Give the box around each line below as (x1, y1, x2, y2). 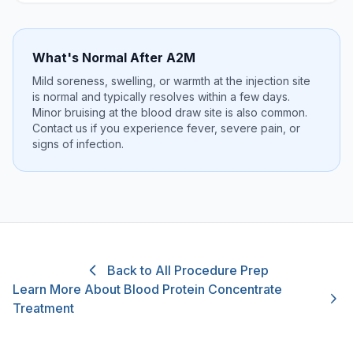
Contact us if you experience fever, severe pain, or (32, 121, 300, 135)
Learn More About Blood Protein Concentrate (13, 281, 282, 297)
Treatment (13, 300, 74, 316)
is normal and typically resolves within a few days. (32, 90, 290, 103)
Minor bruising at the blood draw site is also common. (32, 106, 307, 119)
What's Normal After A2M (32, 50, 195, 65)
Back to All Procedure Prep (106, 262, 269, 278)
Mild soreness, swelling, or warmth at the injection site (32, 74, 310, 87)
